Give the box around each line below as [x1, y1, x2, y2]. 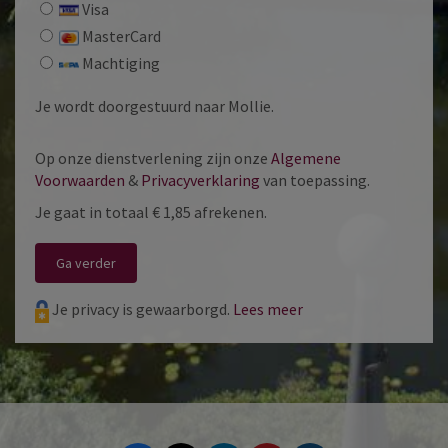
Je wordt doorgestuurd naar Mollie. [35, 96, 274, 117]
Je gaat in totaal [35, 202, 152, 223]
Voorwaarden [35, 170, 125, 191]
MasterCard [79, 26, 161, 47]
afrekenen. [191, 202, 267, 223]
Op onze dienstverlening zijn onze [35, 148, 271, 169]
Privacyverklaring [141, 170, 260, 191]
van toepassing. [260, 170, 370, 191]
